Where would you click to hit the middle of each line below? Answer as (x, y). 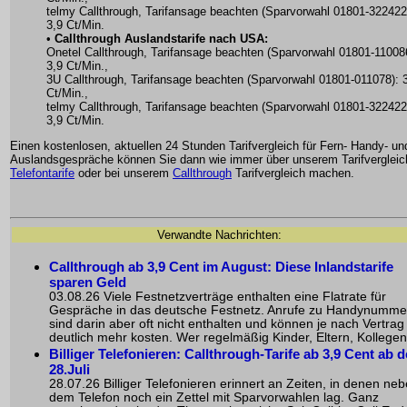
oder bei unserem (124, 174)
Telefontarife (42, 174)
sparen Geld (88, 282)
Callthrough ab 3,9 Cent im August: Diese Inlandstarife (221, 266)
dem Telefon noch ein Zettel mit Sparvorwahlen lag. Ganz (214, 397)
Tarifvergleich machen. (293, 174)
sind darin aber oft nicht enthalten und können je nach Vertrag (227, 323)
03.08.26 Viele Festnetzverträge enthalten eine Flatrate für (218, 296)
